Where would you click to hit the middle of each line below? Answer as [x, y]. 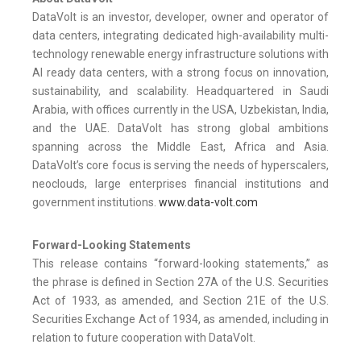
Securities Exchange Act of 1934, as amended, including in [180, 320]
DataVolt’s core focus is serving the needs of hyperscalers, [180, 166]
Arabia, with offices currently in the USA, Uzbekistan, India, [180, 110]
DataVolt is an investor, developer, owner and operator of [180, 17]
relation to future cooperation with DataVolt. [144, 338]
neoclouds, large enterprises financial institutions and [180, 184]
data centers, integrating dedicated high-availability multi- [180, 36]
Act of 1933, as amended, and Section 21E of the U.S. [180, 301]
